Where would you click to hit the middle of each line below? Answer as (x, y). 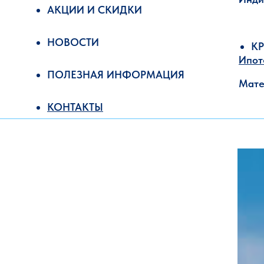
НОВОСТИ (73, 42)
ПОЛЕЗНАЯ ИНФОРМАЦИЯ (116, 75)
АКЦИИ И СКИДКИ (95, 10)
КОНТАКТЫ (75, 107)
